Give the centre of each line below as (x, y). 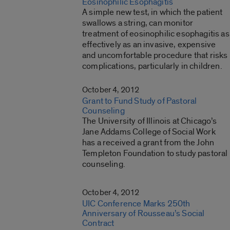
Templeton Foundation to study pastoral (155, 153)
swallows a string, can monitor (138, 23)
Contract (98, 223)
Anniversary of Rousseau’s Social (143, 213)
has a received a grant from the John (148, 142)
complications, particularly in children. (152, 66)
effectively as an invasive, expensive (149, 44)
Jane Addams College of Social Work (149, 131)
